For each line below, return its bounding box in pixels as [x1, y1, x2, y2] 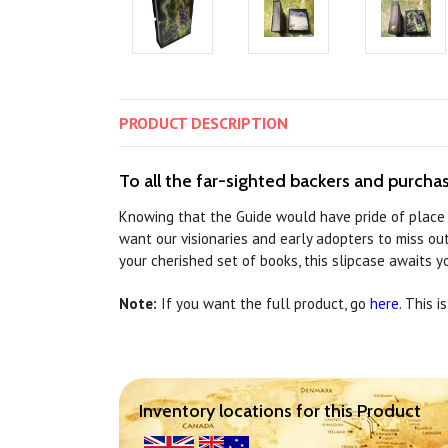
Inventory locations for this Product [139, 400, 421, 423]
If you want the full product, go [157, 294, 370, 314]
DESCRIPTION [191, 113, 288, 134]
